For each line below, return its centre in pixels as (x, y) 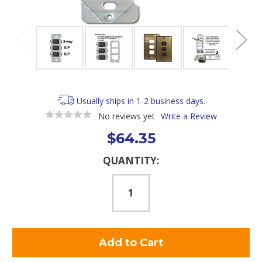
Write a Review (189, 116)
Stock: (25, 169)
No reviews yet (126, 116)
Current (27, 158)
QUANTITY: (131, 160)
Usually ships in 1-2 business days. (141, 101)
